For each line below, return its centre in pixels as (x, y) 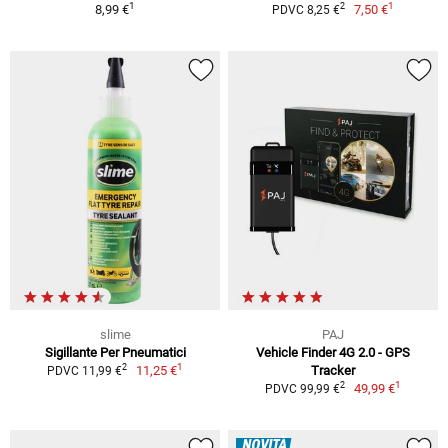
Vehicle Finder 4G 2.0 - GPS (333, 352)
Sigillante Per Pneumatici (115, 352)
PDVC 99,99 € (302, 388)
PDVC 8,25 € (305, 9)
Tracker (333, 370)
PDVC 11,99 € (84, 370)
